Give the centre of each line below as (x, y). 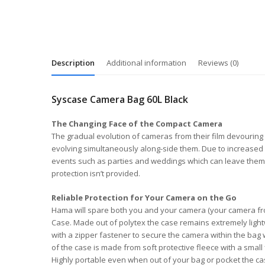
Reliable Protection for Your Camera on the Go (144, 198)
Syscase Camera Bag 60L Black (120, 99)
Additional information (146, 63)
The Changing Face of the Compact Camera (137, 124)
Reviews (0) (218, 63)
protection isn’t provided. (96, 173)
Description (73, 63)
